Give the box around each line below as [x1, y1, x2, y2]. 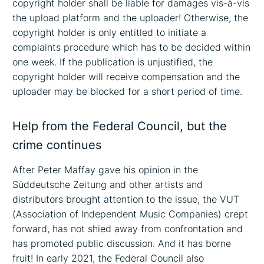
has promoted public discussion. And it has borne [12, 237, 232, 249]
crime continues [12, 138, 102, 153]
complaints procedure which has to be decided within [12, 41, 251, 54]
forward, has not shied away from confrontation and [12, 222, 243, 235]
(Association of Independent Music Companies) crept [12, 207, 249, 220]
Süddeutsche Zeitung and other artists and [12, 178, 203, 190]
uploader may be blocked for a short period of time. [12, 85, 243, 98]
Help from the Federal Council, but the [12, 119, 227, 134]
